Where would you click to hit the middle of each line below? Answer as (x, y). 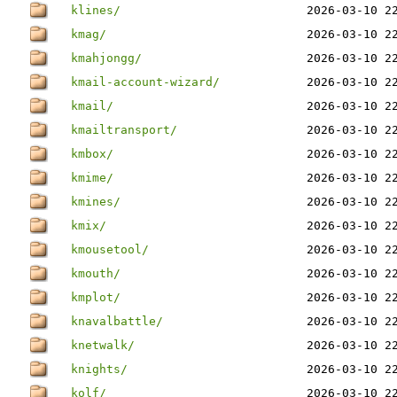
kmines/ (96, 202)
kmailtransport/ (124, 130)
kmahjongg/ (106, 58)
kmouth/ (96, 273)
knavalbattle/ (117, 321)
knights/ (99, 369)
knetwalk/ (103, 345)
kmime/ (92, 178)
